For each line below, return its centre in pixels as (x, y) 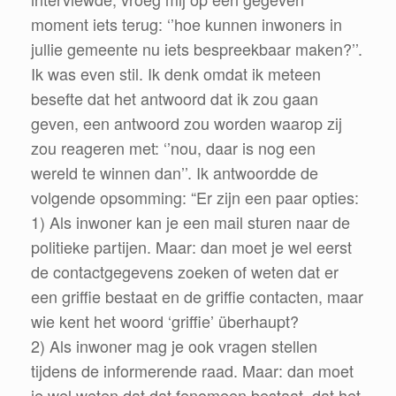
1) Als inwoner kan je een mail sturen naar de (190, 221)
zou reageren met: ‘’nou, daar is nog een (173, 147)
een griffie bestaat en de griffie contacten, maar (197, 296)
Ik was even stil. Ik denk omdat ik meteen (176, 73)
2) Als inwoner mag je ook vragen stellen (174, 345)
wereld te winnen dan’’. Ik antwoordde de (175, 172)
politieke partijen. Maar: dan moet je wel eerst (191, 246)
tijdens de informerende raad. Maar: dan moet (192, 370)
